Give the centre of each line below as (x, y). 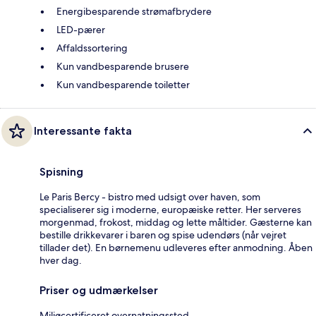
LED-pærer (81, 30)
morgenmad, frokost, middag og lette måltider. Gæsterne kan (176, 223)
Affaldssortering (92, 48)
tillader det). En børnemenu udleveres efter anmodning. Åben (176, 248)
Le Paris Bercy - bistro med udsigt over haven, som (150, 197)
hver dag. (61, 261)
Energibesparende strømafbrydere (134, 12)
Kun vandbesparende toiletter (123, 85)
